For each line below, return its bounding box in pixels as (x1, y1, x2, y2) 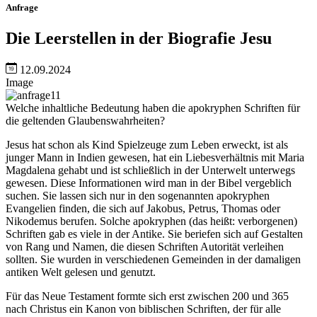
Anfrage (6, 1, 38, 13)
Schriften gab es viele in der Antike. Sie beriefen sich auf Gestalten (6, 227, 303, 240)
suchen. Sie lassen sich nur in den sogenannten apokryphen (6, 189, 270, 202)
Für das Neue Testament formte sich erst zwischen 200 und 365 (6, 289, 289, 302)
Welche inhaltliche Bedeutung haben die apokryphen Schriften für (6, 101, 300, 114)
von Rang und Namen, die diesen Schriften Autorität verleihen (6, 240, 284, 253)
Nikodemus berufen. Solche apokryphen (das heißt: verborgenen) (6, 214, 297, 227)
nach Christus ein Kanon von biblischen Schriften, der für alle (6, 302, 281, 315)
